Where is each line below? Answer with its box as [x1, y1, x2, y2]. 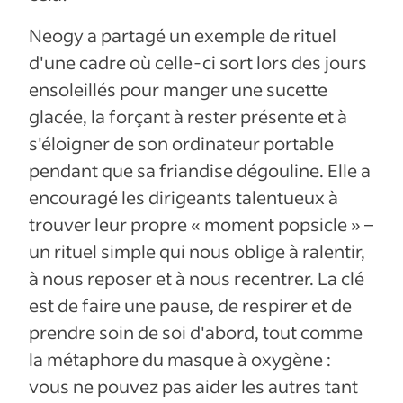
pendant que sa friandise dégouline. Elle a [29, 158, 371, 183]
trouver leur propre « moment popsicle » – [29, 212, 373, 237]
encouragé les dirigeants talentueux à [29, 185, 338, 210]
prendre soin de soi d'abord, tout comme [29, 320, 363, 345]
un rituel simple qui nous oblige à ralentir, [29, 239, 365, 264]
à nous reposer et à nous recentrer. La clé [29, 266, 364, 291]
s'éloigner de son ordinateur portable [29, 131, 334, 156]
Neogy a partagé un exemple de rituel [29, 23, 336, 48]
